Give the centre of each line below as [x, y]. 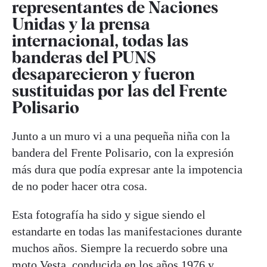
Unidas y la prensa [81, 24]
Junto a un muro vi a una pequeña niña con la [121, 136]
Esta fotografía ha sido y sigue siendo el [109, 214]
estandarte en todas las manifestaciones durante [127, 231]
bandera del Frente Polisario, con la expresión [123, 152]
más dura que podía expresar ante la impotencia [127, 169]
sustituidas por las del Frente [119, 90]
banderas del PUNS [84, 57]
